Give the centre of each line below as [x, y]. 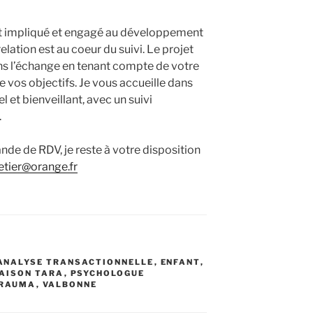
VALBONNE [70, 285]
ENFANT [180, 262]
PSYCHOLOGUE [108, 274]
